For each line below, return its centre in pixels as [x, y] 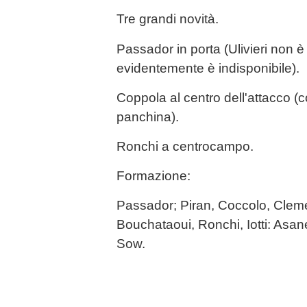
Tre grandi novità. [168, 19]
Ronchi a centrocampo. [185, 146]
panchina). [148, 116]
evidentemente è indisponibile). [208, 68]
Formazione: [153, 176]
